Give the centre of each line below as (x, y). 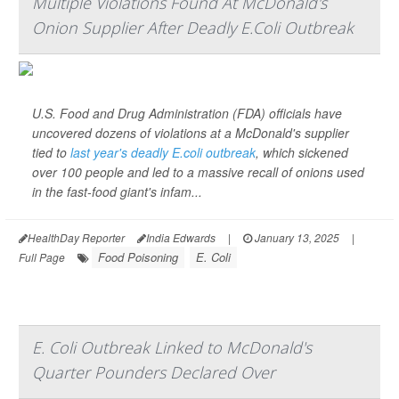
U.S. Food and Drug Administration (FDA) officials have (187, 113)
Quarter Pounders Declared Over (154, 372)
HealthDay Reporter (76, 237)
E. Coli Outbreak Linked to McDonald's (172, 347)
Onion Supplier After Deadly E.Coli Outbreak (193, 28)
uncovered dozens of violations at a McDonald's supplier (191, 133)
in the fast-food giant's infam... (117, 191)
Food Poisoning (138, 257)
